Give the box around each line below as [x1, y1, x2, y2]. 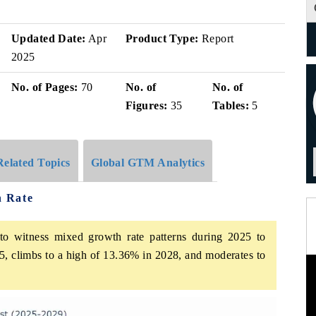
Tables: [212, 99, 249, 111]
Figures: [126, 99, 168, 111]
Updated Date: [11, 32, 86, 44]
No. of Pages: [11, 81, 78, 93]
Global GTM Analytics [90, 156, 205, 169]
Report [198, 32, 234, 44]
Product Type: [126, 32, 199, 44]
